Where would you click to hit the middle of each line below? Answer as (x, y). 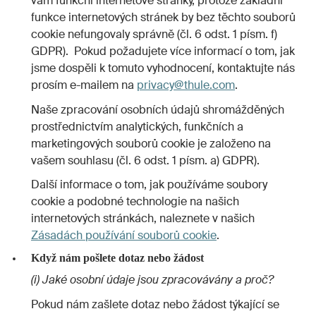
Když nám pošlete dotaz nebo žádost (117, 257)
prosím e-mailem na (84, 85)
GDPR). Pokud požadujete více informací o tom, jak (163, 51)
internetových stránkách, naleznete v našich (143, 219)
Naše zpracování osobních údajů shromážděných (158, 109)
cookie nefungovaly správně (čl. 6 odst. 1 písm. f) (154, 34)
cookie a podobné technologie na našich (135, 202)
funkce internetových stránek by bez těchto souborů (163, 17)
